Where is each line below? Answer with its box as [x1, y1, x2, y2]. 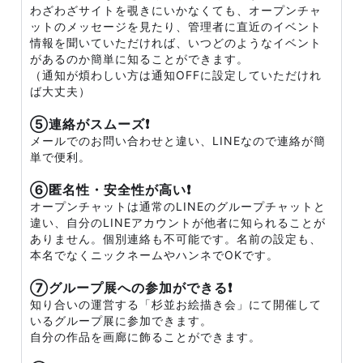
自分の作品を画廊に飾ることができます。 [30, 330, 261, 344]
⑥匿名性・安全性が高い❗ [30, 181, 191, 198]
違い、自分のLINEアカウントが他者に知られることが [30, 216, 326, 229]
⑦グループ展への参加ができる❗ [30, 280, 233, 296]
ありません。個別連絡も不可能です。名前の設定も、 [30, 232, 322, 246]
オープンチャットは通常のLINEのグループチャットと [30, 199, 326, 213]
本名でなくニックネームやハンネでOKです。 [30, 248, 279, 262]
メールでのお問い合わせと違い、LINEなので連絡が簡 [30, 134, 326, 147]
